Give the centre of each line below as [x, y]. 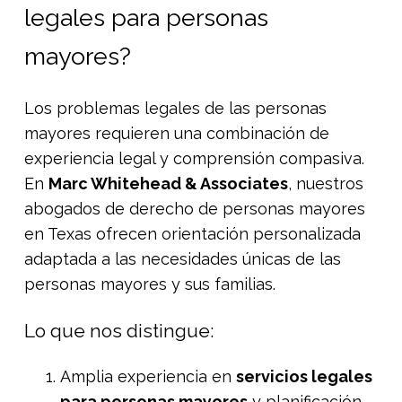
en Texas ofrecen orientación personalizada [192, 233]
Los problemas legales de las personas [175, 108]
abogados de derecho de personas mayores [195, 208]
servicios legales [304, 376]
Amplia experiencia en [148, 376]
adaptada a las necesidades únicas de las [183, 258]
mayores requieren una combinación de [177, 133]
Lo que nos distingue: [119, 330]
